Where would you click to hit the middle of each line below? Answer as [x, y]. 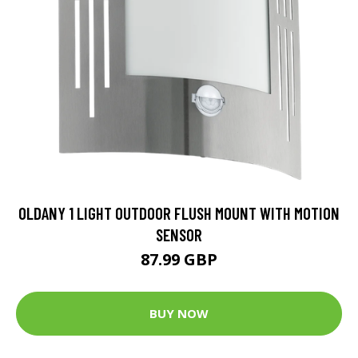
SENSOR [179, 234]
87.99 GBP [179, 259]
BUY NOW [179, 313]
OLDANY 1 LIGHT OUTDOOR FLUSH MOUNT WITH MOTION [179, 213]
